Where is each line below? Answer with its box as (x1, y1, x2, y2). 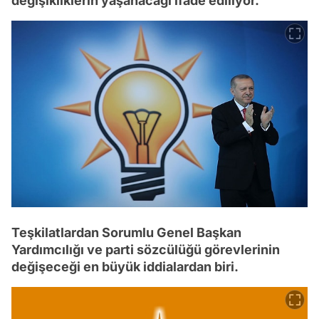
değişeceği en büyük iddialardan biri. (11, 259, 239, 275)
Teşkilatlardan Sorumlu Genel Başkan (11, 225, 241, 241)
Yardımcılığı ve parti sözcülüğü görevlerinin (11, 242, 280, 258)
